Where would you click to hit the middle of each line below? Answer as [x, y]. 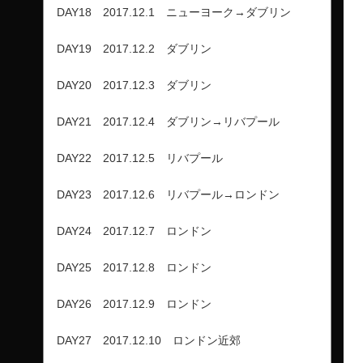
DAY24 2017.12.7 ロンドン [134, 231]
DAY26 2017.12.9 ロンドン [134, 303]
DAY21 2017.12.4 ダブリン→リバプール [168, 121]
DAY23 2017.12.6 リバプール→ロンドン [168, 194]
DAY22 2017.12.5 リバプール [140, 158]
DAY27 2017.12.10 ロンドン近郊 [149, 340]
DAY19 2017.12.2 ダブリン [134, 48]
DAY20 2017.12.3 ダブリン [134, 85]
